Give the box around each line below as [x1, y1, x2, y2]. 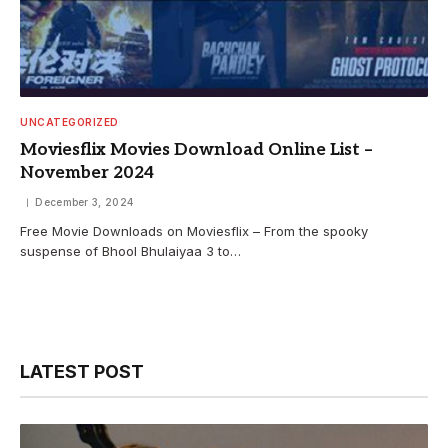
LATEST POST [20, 361, 144, 383]
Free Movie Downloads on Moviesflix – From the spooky [20, 223, 368, 240]
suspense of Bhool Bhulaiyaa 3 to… [20, 243, 241, 260]
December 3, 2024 [35, 196, 134, 209]
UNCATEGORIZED [20, 116, 119, 129]
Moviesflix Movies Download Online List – [20, 140, 373, 161]
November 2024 [20, 163, 154, 184]
